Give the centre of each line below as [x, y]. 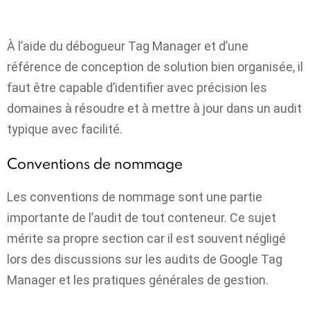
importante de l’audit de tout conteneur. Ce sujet [142, 218]
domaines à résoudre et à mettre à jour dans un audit [154, 109]
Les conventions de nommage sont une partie [135, 197]
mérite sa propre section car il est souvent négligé [146, 239]
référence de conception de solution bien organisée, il [155, 67]
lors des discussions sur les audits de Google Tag [145, 259]
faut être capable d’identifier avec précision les [137, 88]
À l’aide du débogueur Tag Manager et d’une [128, 46]
